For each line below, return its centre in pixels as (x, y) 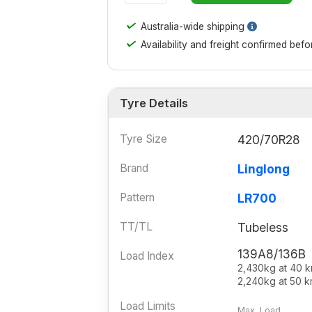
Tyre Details (154, 103)
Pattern (137, 197)
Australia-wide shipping (193, 26)
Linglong (264, 169)
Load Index (147, 256)
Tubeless (263, 227)
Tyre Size (143, 139)
